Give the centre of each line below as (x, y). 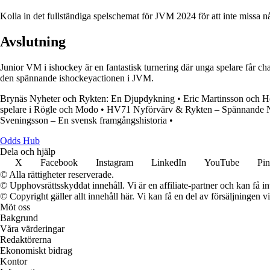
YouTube (222, 163)
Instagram (115, 163)
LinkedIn (169, 163)
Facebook (59, 163)
